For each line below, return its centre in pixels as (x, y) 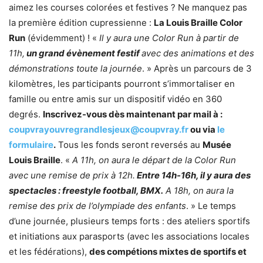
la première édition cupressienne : (81, 23)
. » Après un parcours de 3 (197, 69)
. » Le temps (211, 206)
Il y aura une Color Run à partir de (169, 38)
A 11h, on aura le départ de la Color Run (154, 160)
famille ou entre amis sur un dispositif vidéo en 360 (115, 99)
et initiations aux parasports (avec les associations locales (129, 237)
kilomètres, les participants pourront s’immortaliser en (122, 84)
